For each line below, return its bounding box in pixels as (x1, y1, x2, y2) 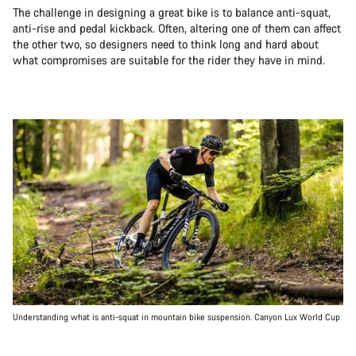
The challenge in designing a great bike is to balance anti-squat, (13, 4, 331, 20)
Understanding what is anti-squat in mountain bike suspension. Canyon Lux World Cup (13, 311, 340, 323)
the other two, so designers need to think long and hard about (13, 36, 319, 52)
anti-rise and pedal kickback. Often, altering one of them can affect (13, 20, 341, 36)
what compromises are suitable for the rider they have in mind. (13, 52, 325, 68)
